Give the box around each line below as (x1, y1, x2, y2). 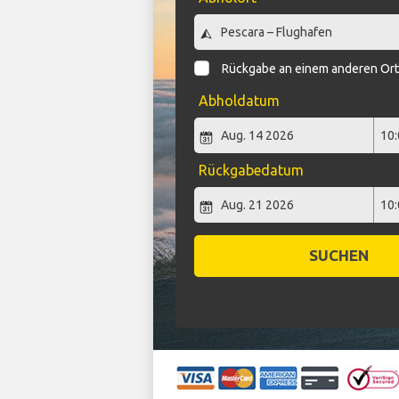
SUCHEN (308, 247, 369, 265)
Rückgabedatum (198, 162, 304, 179)
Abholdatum (198, 93, 280, 110)
